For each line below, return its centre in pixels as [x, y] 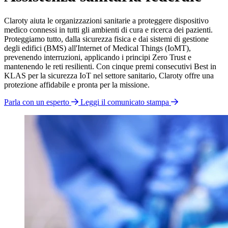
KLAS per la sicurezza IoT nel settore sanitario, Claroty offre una [109, 76]
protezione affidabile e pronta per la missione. [77, 85]
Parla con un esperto [37, 102]
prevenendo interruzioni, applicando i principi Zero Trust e [98, 58]
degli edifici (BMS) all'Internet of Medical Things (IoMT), [97, 48]
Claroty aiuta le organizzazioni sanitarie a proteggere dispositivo [106, 21]
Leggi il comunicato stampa [125, 102]
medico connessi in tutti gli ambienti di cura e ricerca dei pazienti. [108, 30]
